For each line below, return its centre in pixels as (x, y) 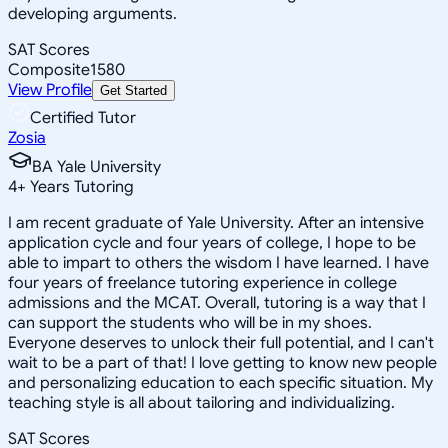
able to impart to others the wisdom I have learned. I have (218, 262)
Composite (49, 69)
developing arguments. (92, 13)
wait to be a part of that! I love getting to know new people (222, 362)
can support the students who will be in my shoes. (190, 322)
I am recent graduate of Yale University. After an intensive (216, 222)
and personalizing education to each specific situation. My (220, 382)
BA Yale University (96, 166)
